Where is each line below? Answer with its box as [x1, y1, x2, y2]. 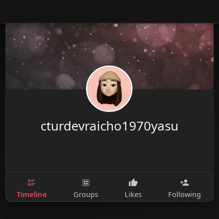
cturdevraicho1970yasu [40, 117, 178, 134]
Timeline [16, 189, 47, 199]
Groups [73, 189, 98, 199]
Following [168, 189, 201, 199]
